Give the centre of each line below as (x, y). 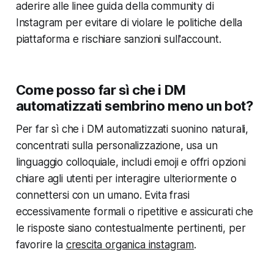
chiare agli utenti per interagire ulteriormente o (126, 178)
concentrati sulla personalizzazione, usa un (117, 145)
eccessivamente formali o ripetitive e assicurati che (134, 211)
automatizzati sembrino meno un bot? (134, 106)
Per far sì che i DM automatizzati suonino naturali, (132, 129)
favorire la (41, 244)
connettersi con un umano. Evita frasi (102, 195)
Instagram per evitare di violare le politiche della (129, 22)
